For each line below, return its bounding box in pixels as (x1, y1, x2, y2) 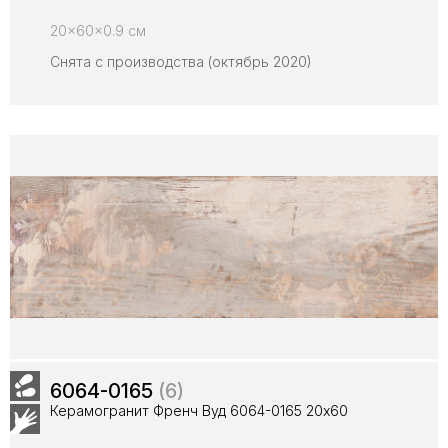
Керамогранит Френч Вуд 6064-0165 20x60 (50, 402, 348, 419)
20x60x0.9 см (50, 22, 146, 39)
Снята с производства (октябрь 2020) (50, 53, 312, 70)
